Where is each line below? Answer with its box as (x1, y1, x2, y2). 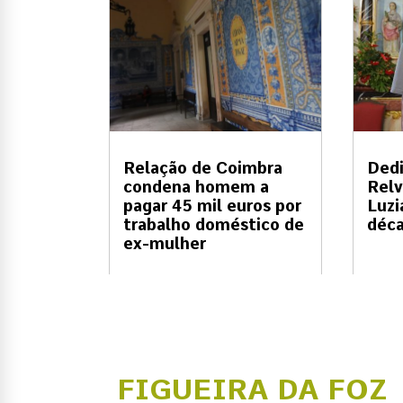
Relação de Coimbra (123, 158, 282, 178)
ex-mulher (123, 234, 206, 254)
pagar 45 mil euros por (123, 196, 301, 216)
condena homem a (123, 177, 269, 197)
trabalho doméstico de (123, 215, 304, 235)
